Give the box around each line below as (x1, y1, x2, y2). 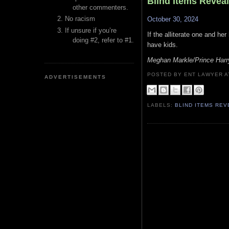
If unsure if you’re (65, 26, 117, 34)
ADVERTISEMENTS (44, 74, 107, 80)
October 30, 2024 (147, 15, 198, 24)
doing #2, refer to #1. (73, 36, 134, 44)
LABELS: (147, 102, 175, 108)
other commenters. (73, 4, 128, 11)
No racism (65, 15, 95, 23)
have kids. (147, 41, 178, 49)
